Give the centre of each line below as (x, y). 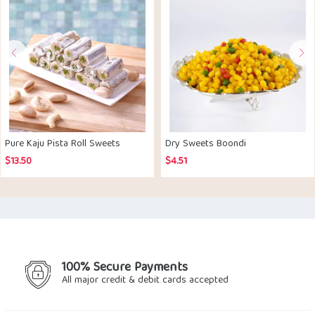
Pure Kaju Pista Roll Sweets (63, 144)
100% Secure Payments (125, 268)
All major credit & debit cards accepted (145, 281)
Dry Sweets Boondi (206, 144)
